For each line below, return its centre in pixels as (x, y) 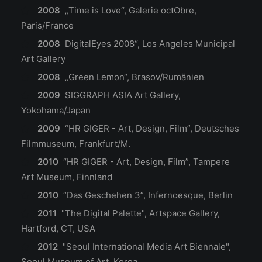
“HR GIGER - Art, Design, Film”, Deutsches (151, 128)
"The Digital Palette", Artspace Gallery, (138, 213)
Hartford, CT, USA (58, 228)
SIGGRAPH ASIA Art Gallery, (121, 95)
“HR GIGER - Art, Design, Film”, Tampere (144, 162)
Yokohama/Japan (56, 110)
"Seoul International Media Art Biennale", (144, 247)
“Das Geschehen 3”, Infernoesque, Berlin (145, 195)
